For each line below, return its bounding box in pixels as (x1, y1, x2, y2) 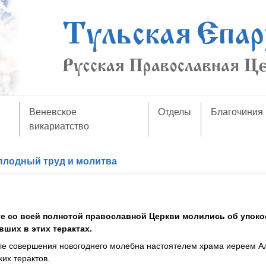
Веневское (28, 107, 77, 117)
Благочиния (211, 107, 264, 117)
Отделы (158, 107, 192, 117)
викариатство (28, 121, 89, 131)
